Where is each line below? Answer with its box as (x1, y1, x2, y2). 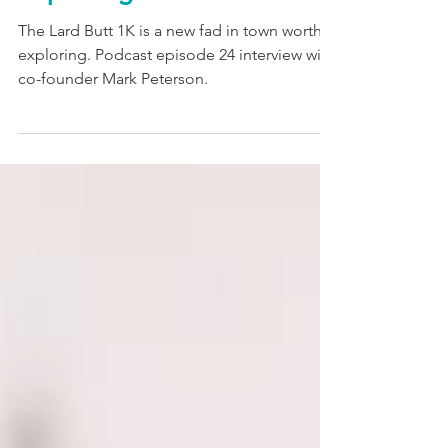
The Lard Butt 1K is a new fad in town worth (18, 65, 322, 85)
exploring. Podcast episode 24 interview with (18, 89, 335, 109)
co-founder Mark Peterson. (18, 113, 208, 133)
